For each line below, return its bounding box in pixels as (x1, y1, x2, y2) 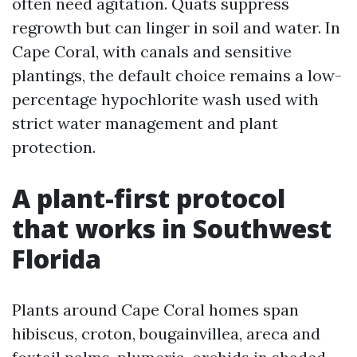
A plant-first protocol (12, 181, 285, 215)
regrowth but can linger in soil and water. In (12, 18, 340, 37)
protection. (12, 137, 96, 157)
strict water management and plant (12, 113, 278, 133)
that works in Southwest (12, 211, 331, 245)
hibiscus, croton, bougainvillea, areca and (12, 324, 320, 343)
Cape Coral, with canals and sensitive (12, 41, 292, 61)
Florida (12, 241, 101, 276)
